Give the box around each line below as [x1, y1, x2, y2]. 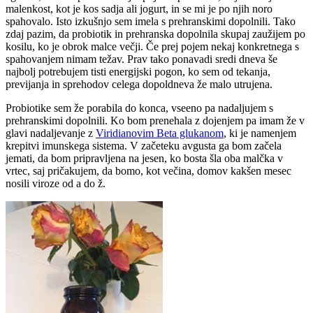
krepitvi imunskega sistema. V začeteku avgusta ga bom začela [6, 140, 282, 152]
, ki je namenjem [224, 127, 296, 140]
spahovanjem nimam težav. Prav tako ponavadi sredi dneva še [6, 53, 277, 66]
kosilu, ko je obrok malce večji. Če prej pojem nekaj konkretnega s [6, 41, 299, 53]
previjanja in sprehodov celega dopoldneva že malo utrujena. [6, 78, 272, 91]
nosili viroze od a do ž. [6, 177, 105, 190]
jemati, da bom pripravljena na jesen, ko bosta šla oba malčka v [6, 152, 283, 165]
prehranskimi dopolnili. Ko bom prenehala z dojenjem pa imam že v [6, 115, 305, 127]
